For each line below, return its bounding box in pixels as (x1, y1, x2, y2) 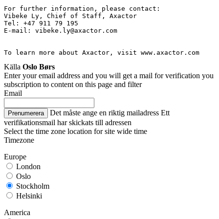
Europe (4, 152, 26, 161)
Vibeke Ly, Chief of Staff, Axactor (4, 12, 137, 20)
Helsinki (14, 191, 42, 200)
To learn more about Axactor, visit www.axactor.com (4, 48, 199, 56)
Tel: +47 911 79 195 (4, 19, 78, 27)
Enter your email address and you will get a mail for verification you (4, 71, 214, 80)
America (4, 208, 30, 217)
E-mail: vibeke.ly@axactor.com (4, 26, 117, 34)
